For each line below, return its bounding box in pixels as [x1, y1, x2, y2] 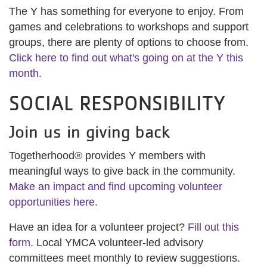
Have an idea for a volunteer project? [9, 221, 188, 234]
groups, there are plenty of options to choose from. [9, 36, 249, 49]
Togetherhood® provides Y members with [9, 150, 206, 162]
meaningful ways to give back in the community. [9, 165, 235, 178]
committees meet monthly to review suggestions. [9, 252, 240, 265]
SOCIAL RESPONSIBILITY [9, 91, 225, 116]
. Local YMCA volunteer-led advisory [30, 237, 203, 249]
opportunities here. [9, 196, 98, 209]
